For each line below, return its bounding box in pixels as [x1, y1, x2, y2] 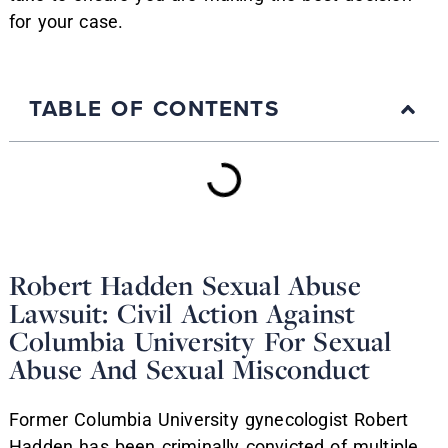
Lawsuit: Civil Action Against [9, 294, 356, 331]
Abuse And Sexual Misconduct [9, 350, 371, 387]
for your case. [9, 10, 124, 32]
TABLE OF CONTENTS [29, 92, 279, 126]
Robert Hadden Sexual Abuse [9, 266, 361, 303]
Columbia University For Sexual [9, 322, 392, 359]
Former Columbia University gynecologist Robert [9, 409, 409, 431]
